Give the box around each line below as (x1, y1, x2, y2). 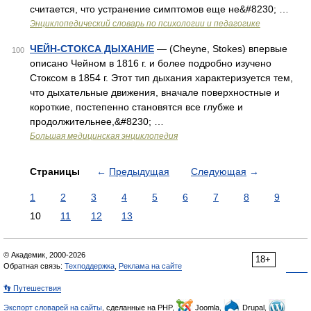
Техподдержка (65, 262, 115, 270)
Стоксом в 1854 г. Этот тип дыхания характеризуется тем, (30, 72, 293, 83)
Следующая (191, 166, 246, 177)
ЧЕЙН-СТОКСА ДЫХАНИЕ (30, 43, 154, 54)
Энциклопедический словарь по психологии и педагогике (30, 19, 260, 28)
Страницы (30, 166, 83, 177)
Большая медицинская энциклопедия (30, 131, 178, 141)
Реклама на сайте (119, 262, 182, 270)
